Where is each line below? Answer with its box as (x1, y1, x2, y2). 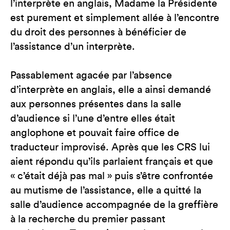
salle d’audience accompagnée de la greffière (10, 200, 218, 210)
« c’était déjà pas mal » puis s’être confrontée (10, 171, 213, 181)
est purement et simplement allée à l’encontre (10, 13, 219, 23)
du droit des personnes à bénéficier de (10, 27, 186, 37)
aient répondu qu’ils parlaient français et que (10, 157, 213, 167)
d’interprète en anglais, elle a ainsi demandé (10, 85, 211, 95)
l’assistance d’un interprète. (10, 42, 135, 52)
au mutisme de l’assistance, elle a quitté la (10, 185, 201, 196)
